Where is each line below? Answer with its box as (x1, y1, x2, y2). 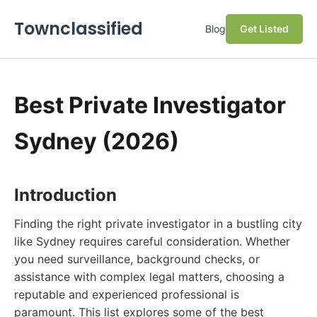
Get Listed (240, 23, 289, 35)
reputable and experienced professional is (14, 287, 239, 301)
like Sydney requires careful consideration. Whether (14, 234, 290, 248)
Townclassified (14, 17, 143, 40)
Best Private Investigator (14, 91, 286, 119)
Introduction (14, 185, 117, 205)
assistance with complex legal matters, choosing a (14, 270, 284, 284)
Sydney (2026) (14, 127, 179, 155)
